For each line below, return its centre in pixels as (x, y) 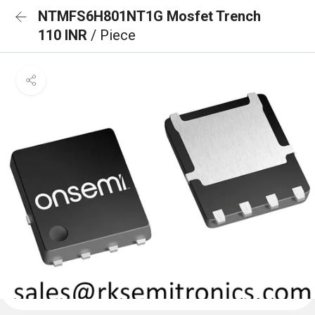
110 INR (64, 35)
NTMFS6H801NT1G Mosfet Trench (149, 16)
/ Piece (113, 35)
